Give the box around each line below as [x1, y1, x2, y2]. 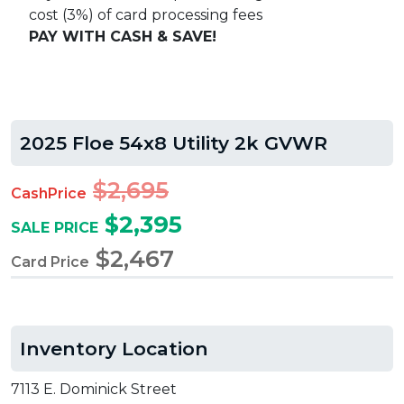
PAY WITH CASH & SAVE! [29, 28, 216, 46]
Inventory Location [20, 337, 208, 361]
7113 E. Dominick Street [11, 381, 177, 399]
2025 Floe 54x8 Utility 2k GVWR [20, 132, 327, 155]
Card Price [11, 253, 89, 271]
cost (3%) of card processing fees [29, 6, 262, 24]
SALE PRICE [11, 219, 98, 237]
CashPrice [11, 185, 87, 203]
